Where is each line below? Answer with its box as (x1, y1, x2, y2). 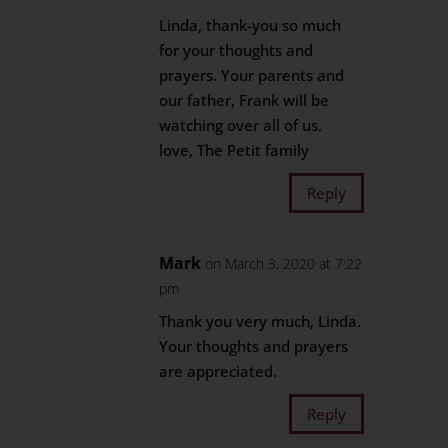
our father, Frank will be (159, 90, 330, 110)
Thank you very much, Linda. (159, 311, 362, 331)
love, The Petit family (159, 140, 310, 160)
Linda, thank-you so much (159, 15, 342, 35)
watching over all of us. (159, 115, 323, 135)
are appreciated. (159, 361, 278, 381)
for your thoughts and (159, 40, 314, 60)
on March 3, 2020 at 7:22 (205, 254, 363, 273)
